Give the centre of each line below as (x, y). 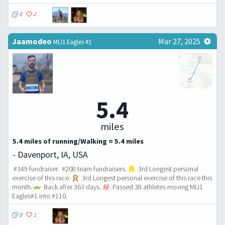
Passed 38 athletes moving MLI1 (157, 187)
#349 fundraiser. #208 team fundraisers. (70, 168)
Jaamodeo (32, 41)
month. (23, 187)
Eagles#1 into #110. (40, 196)
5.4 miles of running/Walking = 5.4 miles (78, 141)
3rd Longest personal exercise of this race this (146, 178)
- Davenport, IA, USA (50, 154)
